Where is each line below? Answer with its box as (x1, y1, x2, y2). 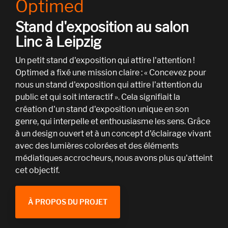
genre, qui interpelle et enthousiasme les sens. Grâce (15, 117, 210, 127)
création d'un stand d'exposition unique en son (15, 104, 189, 115)
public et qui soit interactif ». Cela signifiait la (15, 92, 180, 102)
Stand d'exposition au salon (15, 19, 189, 36)
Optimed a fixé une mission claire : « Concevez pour (15, 68, 206, 78)
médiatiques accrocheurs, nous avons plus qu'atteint (15, 153, 213, 163)
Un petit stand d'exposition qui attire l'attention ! (15, 55, 195, 66)
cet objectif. (15, 165, 60, 176)
